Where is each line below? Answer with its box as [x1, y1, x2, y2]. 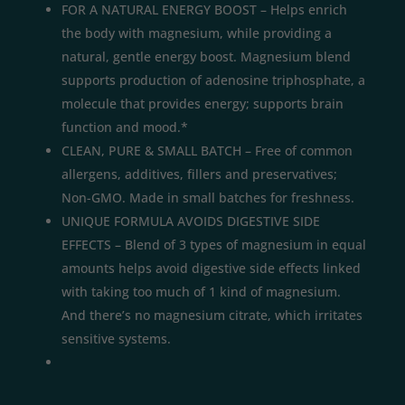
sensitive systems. [61, 329, 171, 347]
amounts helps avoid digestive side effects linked [61, 259, 361, 277]
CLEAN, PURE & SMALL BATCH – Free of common [61, 141, 353, 159]
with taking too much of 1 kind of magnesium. [61, 282, 341, 300]
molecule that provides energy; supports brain [61, 94, 344, 112]
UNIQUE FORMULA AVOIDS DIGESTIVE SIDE [61, 212, 320, 230]
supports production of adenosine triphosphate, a [61, 71, 365, 89]
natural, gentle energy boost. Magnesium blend [61, 47, 351, 65]
